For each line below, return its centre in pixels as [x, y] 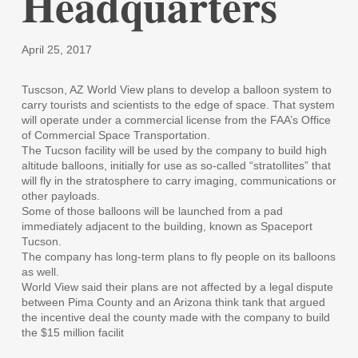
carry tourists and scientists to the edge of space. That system [178, 104]
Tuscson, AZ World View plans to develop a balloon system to [176, 89]
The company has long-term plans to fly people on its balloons [178, 256]
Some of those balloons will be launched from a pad [152, 211]
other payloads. [60, 195]
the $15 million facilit [72, 332]
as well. [40, 271]
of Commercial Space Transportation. [115, 135]
